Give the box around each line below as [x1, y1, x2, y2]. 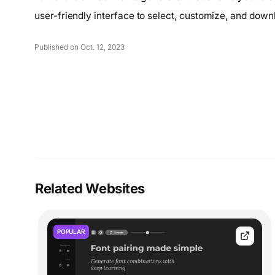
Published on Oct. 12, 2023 [34, 42, 125, 52]
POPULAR [57, 228, 85, 235]
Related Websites [35, 180, 145, 196]
